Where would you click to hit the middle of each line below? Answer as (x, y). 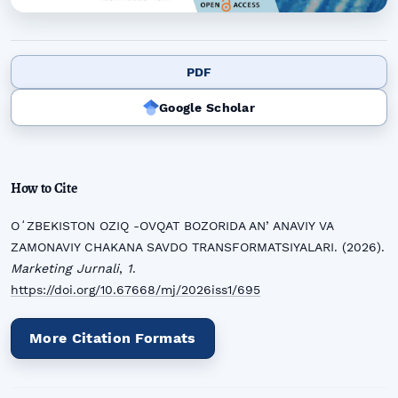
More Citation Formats (113, 338)
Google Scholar (207, 108)
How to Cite (44, 188)
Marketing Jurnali (65, 268)
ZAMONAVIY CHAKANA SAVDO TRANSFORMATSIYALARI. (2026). (198, 247)
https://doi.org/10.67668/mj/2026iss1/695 (135, 289)
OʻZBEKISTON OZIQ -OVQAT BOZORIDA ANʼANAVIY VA (172, 225)
